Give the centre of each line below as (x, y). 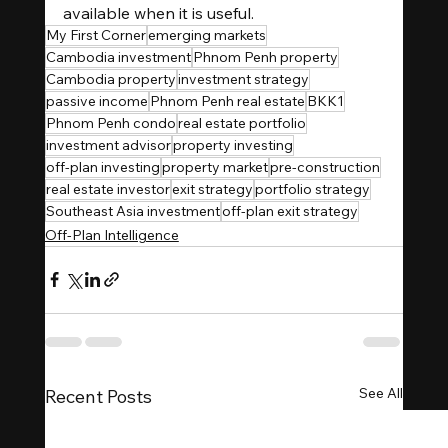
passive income (96, 100)
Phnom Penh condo (110, 122)
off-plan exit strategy (289, 210)
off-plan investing (102, 166)
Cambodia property (110, 78)
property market (214, 166)
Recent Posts (98, 396)
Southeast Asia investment (132, 210)
